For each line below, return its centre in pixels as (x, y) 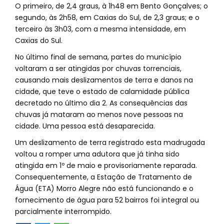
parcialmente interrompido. (63, 211)
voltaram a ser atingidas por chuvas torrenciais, (98, 68)
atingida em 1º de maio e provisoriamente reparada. (106, 165)
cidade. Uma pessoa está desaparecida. (85, 126)
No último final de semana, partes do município (98, 57)
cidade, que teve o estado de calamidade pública (102, 91)
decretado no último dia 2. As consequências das (101, 103)
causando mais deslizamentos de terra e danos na (104, 80)
